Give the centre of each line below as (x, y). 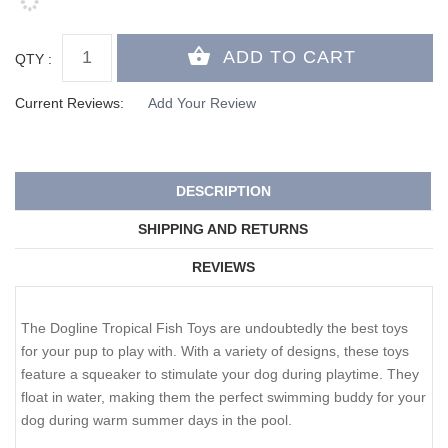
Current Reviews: (69, 102)
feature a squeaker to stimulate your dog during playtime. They (220, 374)
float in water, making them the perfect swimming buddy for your (223, 397)
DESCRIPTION (223, 191)
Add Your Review (202, 102)
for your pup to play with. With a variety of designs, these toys (215, 351)
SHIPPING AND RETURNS (223, 229)
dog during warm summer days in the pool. (156, 420)
